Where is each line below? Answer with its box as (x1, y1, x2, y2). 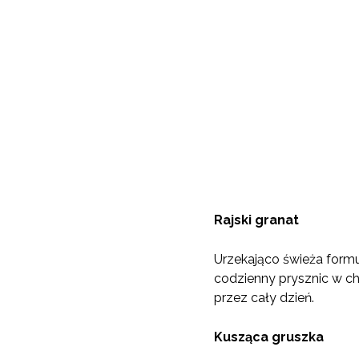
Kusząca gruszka (214, 329, 324, 345)
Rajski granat (214, 212, 299, 228)
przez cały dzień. (214, 289, 314, 305)
